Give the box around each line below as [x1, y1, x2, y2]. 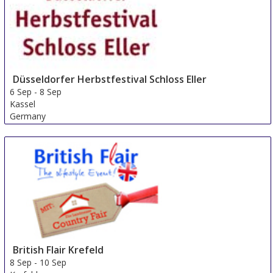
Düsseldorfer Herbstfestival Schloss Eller [13, 72, 207, 86]
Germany [10, 110, 46, 122]
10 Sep [40, 256, 67, 268]
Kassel [10, 97, 36, 110]
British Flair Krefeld [13, 243, 104, 257]
